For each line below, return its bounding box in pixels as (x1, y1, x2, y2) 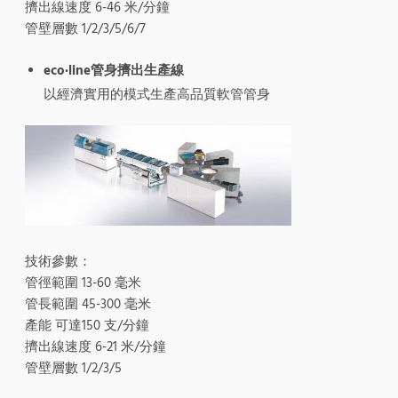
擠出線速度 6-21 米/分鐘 (25, 337, 166, 356)
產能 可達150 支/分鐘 (25, 315, 149, 335)
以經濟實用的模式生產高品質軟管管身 (44, 84, 270, 104)
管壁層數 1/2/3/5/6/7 (25, 19, 146, 38)
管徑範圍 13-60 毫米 (25, 273, 141, 292)
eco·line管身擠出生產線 (44, 60, 184, 80)
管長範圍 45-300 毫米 (25, 294, 151, 314)
